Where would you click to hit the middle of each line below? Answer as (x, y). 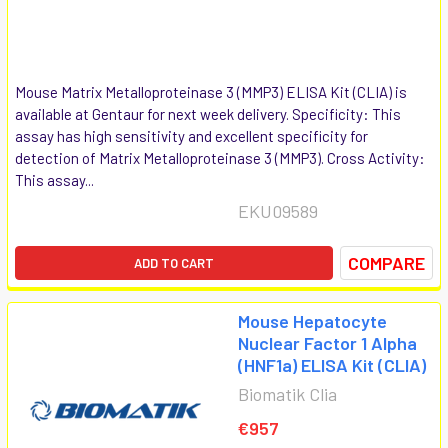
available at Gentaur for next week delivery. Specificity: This (208, 113)
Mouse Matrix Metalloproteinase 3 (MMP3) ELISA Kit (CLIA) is (211, 91)
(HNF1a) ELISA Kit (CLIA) (332, 364)
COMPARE (386, 262)
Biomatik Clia (287, 393)
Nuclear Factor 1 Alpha (327, 342)
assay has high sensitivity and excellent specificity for (191, 135)
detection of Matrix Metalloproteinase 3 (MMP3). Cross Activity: (220, 157)
